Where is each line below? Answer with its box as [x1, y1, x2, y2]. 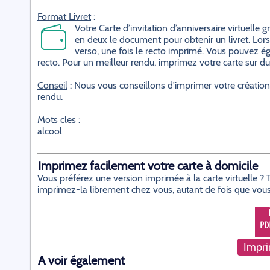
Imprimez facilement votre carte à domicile [38, 159, 258, 173]
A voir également [38, 253, 125, 268]
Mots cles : [37, 114, 80, 125]
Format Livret [37, 11, 91, 22]
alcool [37, 125, 62, 137]
